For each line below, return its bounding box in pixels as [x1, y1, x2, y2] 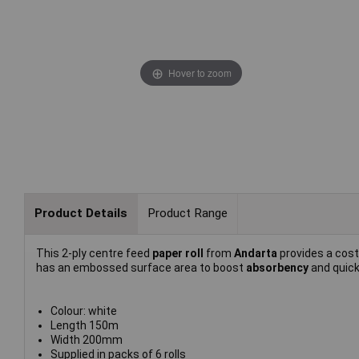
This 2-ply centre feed [36, 246, 152, 260]
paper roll [152, 246, 206, 260]
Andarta [234, 246, 277, 260]
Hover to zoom [167, 65, 232, 79]
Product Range [147, 206, 228, 221]
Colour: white [50, 304, 117, 317]
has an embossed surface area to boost [36, 260, 246, 274]
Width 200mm [50, 333, 123, 346]
